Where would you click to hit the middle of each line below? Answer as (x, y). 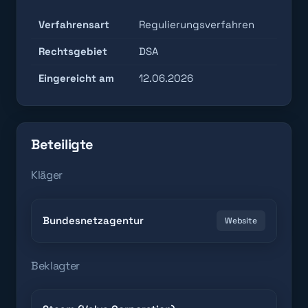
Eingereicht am (77, 78)
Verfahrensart (74, 24)
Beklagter (56, 266)
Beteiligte (62, 144)
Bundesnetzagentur (93, 220)
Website (241, 221)
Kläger (47, 175)
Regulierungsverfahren (197, 24)
